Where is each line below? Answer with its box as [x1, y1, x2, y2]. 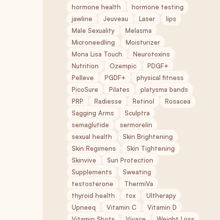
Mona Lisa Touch [72, 50, 122, 58]
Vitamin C [107, 203, 137, 211]
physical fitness [137, 74, 184, 82]
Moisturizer [126, 38, 160, 46]
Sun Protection [107, 156, 153, 164]
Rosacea [165, 97, 191, 105]
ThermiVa [124, 180, 153, 188]
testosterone [72, 180, 113, 188]
